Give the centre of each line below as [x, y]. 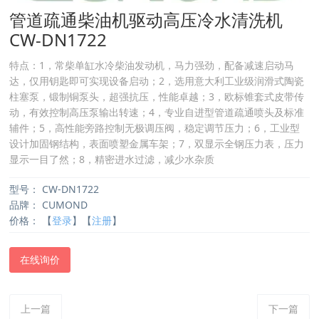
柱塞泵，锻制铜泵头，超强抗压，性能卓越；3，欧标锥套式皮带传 [157, 96]
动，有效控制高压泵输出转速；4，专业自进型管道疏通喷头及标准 [157, 112]
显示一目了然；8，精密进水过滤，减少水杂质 [112, 159]
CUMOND [64, 205]
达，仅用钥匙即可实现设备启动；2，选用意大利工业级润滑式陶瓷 [157, 81]
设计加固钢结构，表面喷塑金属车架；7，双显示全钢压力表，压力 [157, 143]
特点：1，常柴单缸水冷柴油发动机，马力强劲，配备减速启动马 [152, 65]
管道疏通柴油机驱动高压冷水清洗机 [146, 20]
